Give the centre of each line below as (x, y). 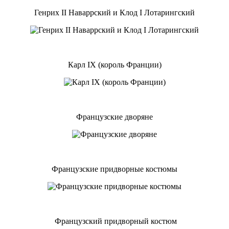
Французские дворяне (114, 117)
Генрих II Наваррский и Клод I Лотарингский (114, 12)
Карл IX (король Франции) (114, 64)
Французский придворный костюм (114, 221)
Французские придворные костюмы (114, 169)
